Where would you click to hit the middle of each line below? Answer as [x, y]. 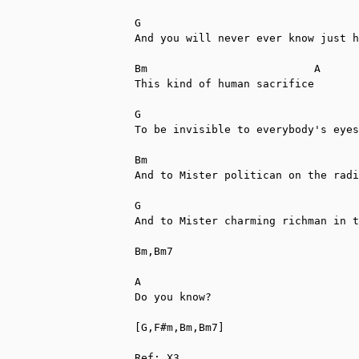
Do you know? [173, 296]
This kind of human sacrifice [224, 83]
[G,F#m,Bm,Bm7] [179, 327]
